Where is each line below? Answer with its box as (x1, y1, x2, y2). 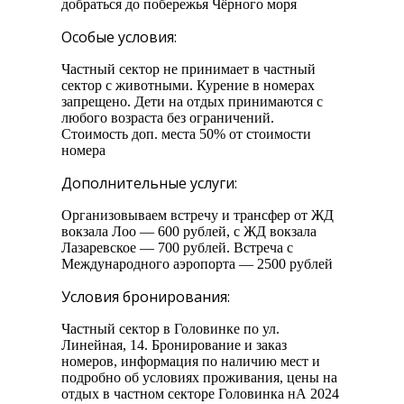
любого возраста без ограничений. (61, 110, 274, 126)
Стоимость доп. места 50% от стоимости (61, 126, 311, 142)
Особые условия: (61, 27, 177, 48)
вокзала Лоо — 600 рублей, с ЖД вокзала (61, 224, 317, 240)
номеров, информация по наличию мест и (61, 353, 320, 370)
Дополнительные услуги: (61, 173, 237, 194)
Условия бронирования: (61, 287, 230, 308)
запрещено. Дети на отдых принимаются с (61, 94, 323, 110)
